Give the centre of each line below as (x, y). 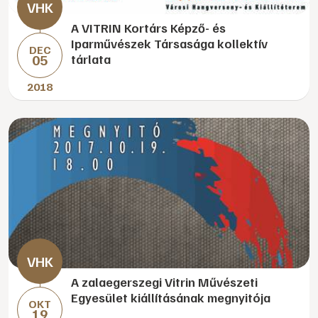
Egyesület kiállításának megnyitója (171, 297)
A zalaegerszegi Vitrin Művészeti (164, 282)
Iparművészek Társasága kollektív (169, 43)
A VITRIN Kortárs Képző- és (148, 28)
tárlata (91, 59)
